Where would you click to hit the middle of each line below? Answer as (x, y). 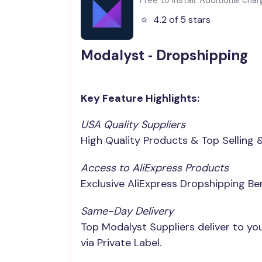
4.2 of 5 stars (182, 20)
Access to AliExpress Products (155, 168)
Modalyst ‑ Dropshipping (164, 55)
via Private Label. (121, 243)
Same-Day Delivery (127, 211)
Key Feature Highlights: (140, 98)
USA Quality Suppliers (133, 125)
